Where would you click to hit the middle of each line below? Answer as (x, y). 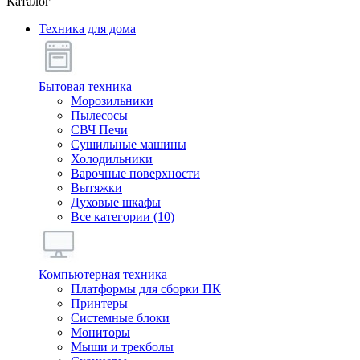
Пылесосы (99, 115)
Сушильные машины (129, 144)
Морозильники (112, 101)
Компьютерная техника (103, 274)
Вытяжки (96, 188)
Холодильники (112, 159)
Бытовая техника (85, 86)
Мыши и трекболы (122, 347)
